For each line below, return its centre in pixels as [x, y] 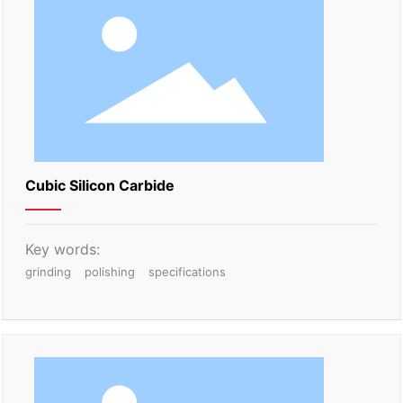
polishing [110, 271]
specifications [188, 271]
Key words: [63, 249]
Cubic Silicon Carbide [100, 185]
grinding [49, 271]
